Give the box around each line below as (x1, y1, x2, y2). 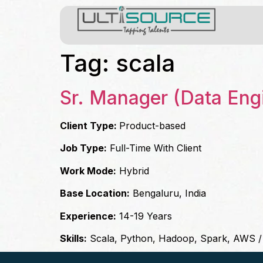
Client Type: (60, 120, 119, 131)
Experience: (60, 210, 116, 222)
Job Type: (60, 142, 107, 154)
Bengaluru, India (130, 187, 206, 200)
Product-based (119, 120, 186, 131)
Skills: (60, 232, 87, 244)
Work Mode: (60, 164, 116, 177)
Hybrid (116, 164, 149, 177)
